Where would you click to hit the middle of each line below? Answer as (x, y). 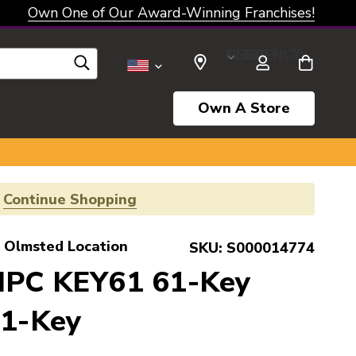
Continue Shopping (70, 199)
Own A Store (244, 108)
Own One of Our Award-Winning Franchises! (171, 13)
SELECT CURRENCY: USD (241, 54)
